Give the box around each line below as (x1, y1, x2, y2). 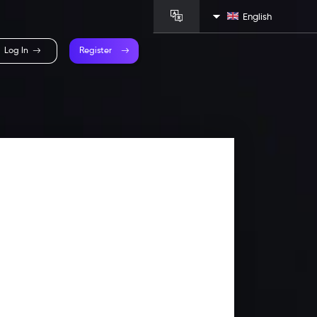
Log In (4, 45, 28, 56)
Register (79, 45, 112, 56)
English (243, 10, 272, 22)
